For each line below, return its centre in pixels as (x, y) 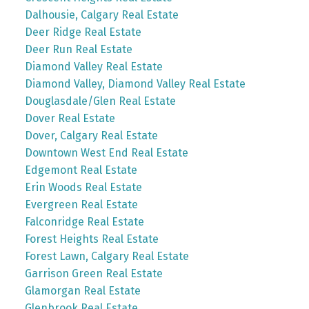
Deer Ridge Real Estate (83, 32)
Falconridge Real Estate (84, 222)
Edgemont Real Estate (81, 170)
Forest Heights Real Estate (91, 239)
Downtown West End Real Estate (106, 153)
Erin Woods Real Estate (83, 187)
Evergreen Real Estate (81, 205)
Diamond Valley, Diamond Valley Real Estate (135, 84)
